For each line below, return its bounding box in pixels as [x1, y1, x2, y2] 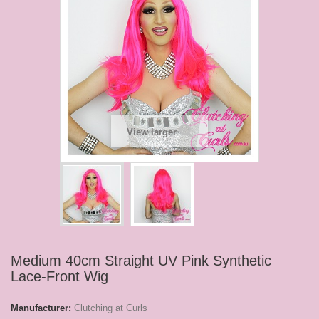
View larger [126, 127, 177, 138]
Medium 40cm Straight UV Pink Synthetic [11, 253, 271, 269]
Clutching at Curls [74, 303, 147, 314]
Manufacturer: [11, 303, 71, 314]
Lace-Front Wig [11, 268, 108, 285]
